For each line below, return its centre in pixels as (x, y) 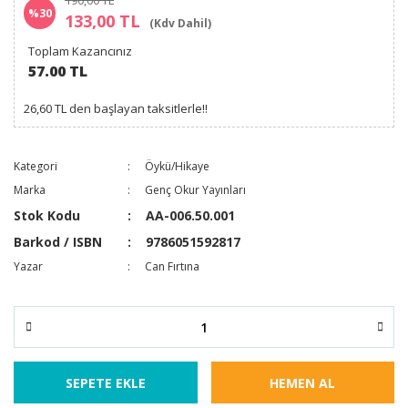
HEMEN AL (303, 382)
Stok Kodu (47, 215)
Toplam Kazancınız (80, 51)
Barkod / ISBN (58, 242)
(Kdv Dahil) (180, 23)
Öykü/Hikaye (178, 166)
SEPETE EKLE (105, 382)
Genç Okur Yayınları (196, 190)
